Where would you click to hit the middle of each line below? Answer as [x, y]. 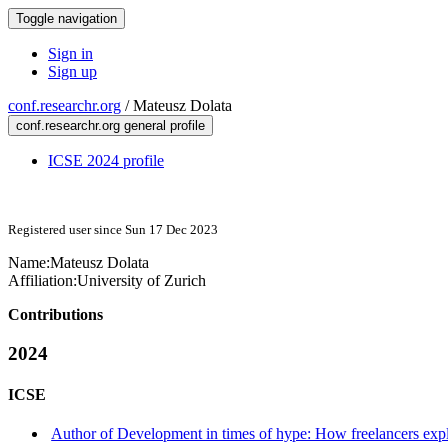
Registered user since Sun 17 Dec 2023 [113, 229]
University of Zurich [141, 280]
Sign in [70, 53]
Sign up [72, 71]
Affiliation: [42, 280]
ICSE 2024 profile [106, 160]
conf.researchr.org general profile [110, 125]
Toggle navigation [66, 18]
